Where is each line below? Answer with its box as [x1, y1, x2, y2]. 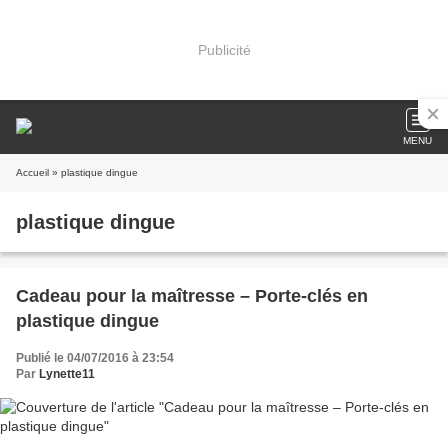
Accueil [16, 167, 49, 178]
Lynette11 [39, 367, 95, 381]
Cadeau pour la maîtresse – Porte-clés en [16, 286, 368, 306]
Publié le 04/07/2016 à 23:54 [16, 351, 174, 365]
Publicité [197, 41, 251, 58]
